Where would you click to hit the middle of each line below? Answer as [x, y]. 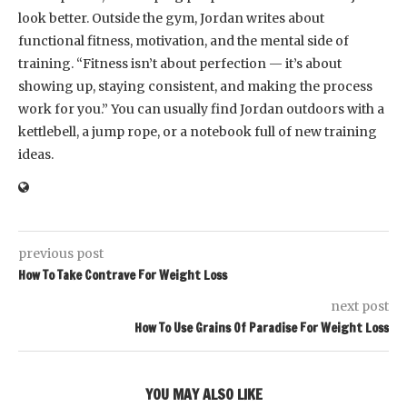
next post [360, 306]
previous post [61, 253]
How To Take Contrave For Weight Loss [123, 275]
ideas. [36, 154]
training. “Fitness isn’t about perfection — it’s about [180, 63]
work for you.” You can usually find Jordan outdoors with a [201, 109]
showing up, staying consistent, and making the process [195, 86]
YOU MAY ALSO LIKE [203, 394]
